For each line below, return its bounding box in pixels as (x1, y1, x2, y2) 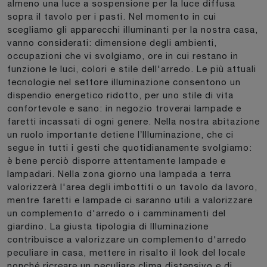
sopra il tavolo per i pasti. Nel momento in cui (7, 11, 216, 21)
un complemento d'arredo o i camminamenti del (7, 207, 226, 218)
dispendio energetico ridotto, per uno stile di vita (7, 89, 234, 100)
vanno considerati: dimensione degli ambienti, (7, 37, 217, 48)
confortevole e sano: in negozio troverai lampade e (7, 103, 241, 113)
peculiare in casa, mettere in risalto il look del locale (7, 247, 246, 257)
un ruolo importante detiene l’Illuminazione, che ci (7, 129, 234, 139)
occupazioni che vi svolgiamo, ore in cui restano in (7, 50, 238, 61)
